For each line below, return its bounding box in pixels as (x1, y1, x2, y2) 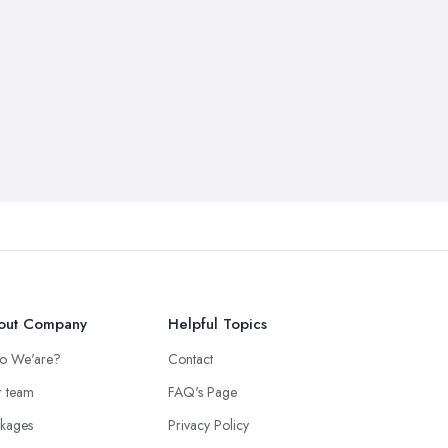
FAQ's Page (168, 382, 237, 402)
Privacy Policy (168, 415, 249, 435)
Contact (168, 349, 213, 369)
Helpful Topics (168, 313, 267, 335)
